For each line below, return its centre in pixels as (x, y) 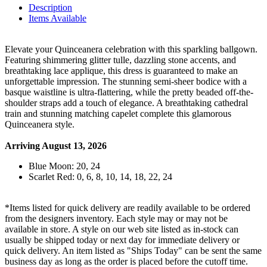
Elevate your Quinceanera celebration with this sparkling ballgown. (131, 49)
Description (50, 7)
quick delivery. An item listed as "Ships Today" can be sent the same (133, 250)
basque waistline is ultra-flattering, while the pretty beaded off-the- (129, 92)
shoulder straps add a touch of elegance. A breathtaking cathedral (126, 103)
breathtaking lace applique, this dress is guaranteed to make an (121, 70)
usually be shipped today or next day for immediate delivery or (122, 240)
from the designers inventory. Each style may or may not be (116, 218)
